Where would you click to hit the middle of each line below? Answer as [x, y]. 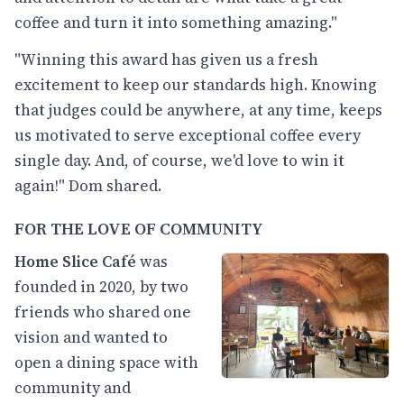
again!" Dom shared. [88, 186]
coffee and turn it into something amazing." [176, 22]
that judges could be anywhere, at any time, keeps [198, 110]
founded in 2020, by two [101, 286]
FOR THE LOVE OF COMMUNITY [139, 229]
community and [73, 387]
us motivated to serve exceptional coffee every [188, 136]
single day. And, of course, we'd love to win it [179, 161]
